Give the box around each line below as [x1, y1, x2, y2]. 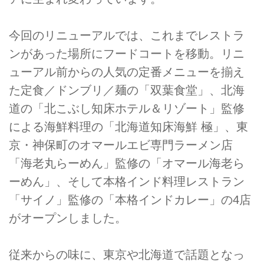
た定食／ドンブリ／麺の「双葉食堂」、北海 [9, 84, 245, 97]
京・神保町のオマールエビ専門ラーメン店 [9, 138, 233, 152]
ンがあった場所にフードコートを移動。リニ [9, 47, 245, 61]
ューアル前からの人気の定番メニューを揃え [9, 65, 245, 79]
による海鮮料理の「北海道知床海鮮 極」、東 [9, 120, 248, 134]
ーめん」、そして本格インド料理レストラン [9, 175, 245, 189]
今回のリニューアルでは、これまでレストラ [9, 29, 245, 42]
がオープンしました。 [9, 212, 127, 225]
